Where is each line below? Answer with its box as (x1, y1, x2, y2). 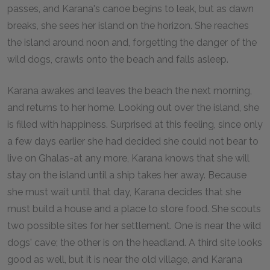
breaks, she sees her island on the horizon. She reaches (7, 20, 249, 31)
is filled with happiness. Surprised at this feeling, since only (7, 119, 263, 130)
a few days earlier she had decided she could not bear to (7, 136, 259, 147)
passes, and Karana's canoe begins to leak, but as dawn (7, 3, 254, 14)
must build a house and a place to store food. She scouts (7, 203, 261, 215)
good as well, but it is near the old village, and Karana (7, 254, 242, 265)
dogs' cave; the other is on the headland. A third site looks (7, 237, 262, 248)
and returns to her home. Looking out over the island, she (7, 102, 259, 113)
